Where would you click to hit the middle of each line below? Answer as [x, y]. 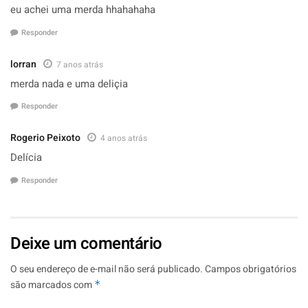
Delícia [26, 157]
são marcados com [52, 285]
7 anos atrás [80, 64]
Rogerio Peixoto [45, 138]
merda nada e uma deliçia [69, 84]
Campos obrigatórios [251, 269]
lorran [23, 64]
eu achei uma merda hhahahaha [83, 10]
